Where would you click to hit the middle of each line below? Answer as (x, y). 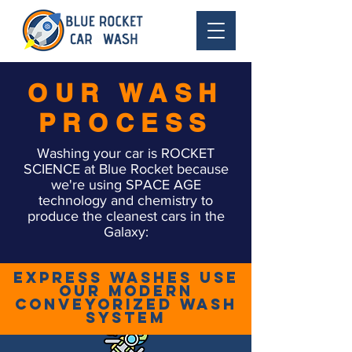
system (126, 317)
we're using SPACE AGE (126, 185)
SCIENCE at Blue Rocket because (126, 169)
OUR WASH (126, 93)
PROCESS (126, 123)
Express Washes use (126, 277)
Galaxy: (126, 232)
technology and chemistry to (126, 200)
